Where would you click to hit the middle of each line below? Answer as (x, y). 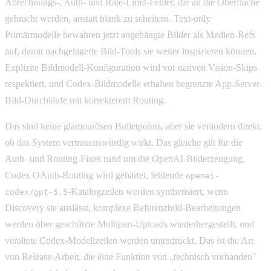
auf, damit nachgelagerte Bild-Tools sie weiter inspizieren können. (131, 51)
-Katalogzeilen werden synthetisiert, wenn (148, 191)
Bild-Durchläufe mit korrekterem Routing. (85, 100)
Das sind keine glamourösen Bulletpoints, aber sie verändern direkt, (133, 126)
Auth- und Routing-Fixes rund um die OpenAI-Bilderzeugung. (125, 158)
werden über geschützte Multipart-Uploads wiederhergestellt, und (129, 224)
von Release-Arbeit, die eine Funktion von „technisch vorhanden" (131, 256)
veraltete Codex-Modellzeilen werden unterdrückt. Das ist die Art (129, 240)
